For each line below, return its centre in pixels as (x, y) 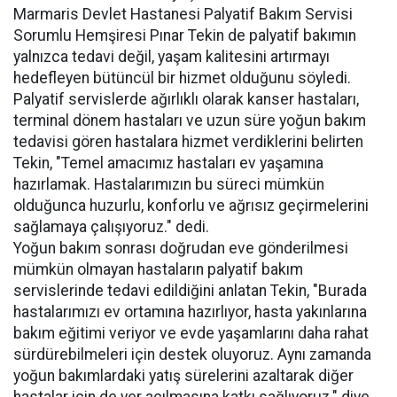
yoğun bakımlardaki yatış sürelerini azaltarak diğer (183, 375)
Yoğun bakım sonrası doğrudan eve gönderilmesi (181, 248)
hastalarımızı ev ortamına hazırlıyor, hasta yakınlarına (190, 311)
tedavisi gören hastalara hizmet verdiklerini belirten (188, 141)
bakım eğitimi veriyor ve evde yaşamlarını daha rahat (191, 333)
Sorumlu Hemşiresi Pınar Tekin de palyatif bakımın (185, 35)
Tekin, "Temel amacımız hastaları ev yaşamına (168, 163)
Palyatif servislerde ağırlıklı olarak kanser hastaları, (186, 99)
